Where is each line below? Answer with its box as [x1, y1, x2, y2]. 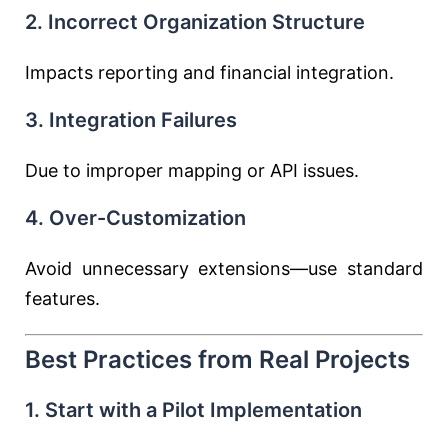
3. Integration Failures [25, 108, 237, 132]
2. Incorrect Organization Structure [25, 10, 365, 34]
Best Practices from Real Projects [25, 345, 410, 374]
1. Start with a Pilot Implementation [25, 398, 362, 422]
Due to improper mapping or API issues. [25, 160, 359, 181]
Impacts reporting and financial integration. [25, 62, 394, 83]
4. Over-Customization [25, 206, 246, 230]
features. [25, 288, 100, 309]
